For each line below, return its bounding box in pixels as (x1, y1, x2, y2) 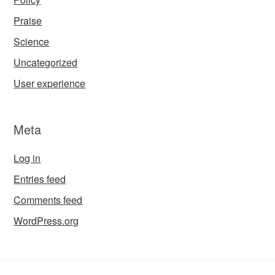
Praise (14, 14, 42, 28)
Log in (14, 151, 41, 166)
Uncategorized (14, 55, 78, 70)
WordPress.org (14, 214, 79, 228)
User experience (14, 76, 86, 91)
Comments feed (14, 193, 83, 207)
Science (14, 34, 50, 49)
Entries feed (14, 172, 66, 187)
